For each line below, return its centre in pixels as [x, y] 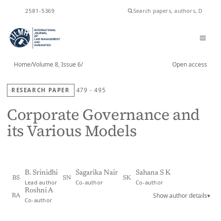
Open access [190, 64]
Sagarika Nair [97, 173]
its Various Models [72, 131]
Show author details [180, 195]
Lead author [41, 182]
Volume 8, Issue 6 [57, 64]
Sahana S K [153, 173]
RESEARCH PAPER [41, 90]
